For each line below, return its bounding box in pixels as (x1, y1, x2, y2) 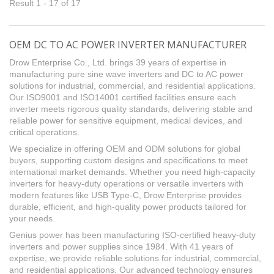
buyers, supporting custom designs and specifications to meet (9, 156, 248, 165)
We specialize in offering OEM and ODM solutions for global (9, 144, 240, 154)
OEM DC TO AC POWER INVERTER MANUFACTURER (9, 38, 246, 51)
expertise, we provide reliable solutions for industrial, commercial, (9, 254, 261, 263)
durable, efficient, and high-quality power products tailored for (9, 202, 246, 212)
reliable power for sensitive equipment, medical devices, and (9, 116, 242, 125)
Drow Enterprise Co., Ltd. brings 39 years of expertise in (9, 58, 226, 67)
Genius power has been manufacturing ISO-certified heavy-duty (9, 231, 256, 240)
